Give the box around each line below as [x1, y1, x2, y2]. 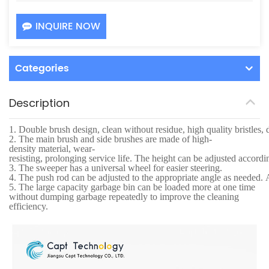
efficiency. [9, 201, 48, 211]
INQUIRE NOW [35, 18, 100, 34]
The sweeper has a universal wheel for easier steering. [19, 162, 222, 173]
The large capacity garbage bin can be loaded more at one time [19, 181, 255, 192]
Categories [15, 60, 69, 76]
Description [9, 95, 70, 110]
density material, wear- [9, 143, 95, 154]
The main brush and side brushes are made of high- [19, 133, 212, 144]
